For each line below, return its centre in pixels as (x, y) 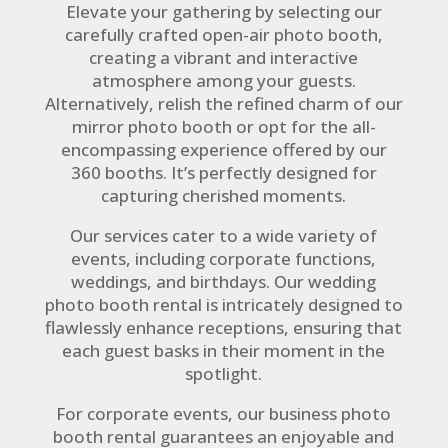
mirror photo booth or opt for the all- (223, 126)
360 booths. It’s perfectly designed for (223, 172)
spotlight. (224, 373)
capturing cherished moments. (224, 195)
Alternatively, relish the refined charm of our (223, 103)
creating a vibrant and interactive (224, 57)
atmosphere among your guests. (223, 80)
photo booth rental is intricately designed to (223, 304)
